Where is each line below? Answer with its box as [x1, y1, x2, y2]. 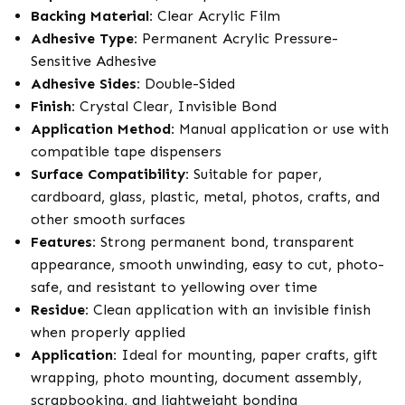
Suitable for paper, [189, 165, 322, 183]
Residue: [31, 301, 89, 318]
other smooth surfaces [31, 211, 185, 228]
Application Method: [31, 120, 174, 137]
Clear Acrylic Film [153, 7, 280, 24]
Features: [31, 233, 96, 250]
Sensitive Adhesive [31, 52, 156, 70]
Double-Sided [140, 75, 235, 92]
